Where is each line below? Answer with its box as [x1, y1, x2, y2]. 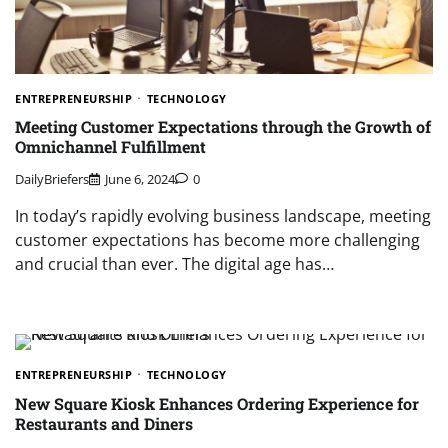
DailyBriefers [15, 170, 89, 189]
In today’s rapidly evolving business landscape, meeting [15, 205, 431, 228]
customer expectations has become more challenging [15, 229, 420, 252]
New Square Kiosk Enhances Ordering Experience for [15, 392, 419, 414]
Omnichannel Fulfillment [15, 135, 206, 157]
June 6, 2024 [105, 170, 175, 189]
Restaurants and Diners [15, 412, 193, 434]
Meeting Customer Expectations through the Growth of [15, 115, 431, 137]
